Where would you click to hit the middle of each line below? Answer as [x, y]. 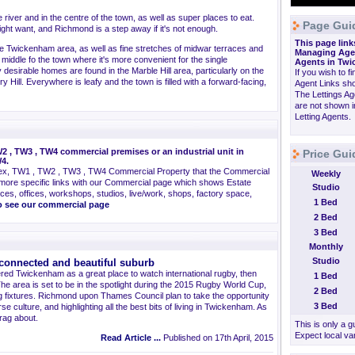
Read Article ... [131, 338]
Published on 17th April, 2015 [217, 338]
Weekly [326, 174]
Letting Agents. [323, 116]
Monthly [326, 246]
